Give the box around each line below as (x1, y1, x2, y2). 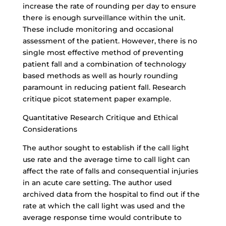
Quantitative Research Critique (22, 113, 135, 122)
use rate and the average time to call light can (22, 155, 190, 164)
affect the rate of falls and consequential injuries (22, 166, 198, 176)
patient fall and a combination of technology (22, 60, 186, 69)
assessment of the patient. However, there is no (22, 36, 197, 45)
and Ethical (135, 113, 178, 122)
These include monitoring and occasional (22, 25, 174, 34)
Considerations (22, 125, 77, 134)
